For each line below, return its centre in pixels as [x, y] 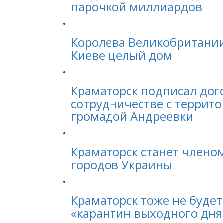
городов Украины [121, 165]
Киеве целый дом [121, 55]
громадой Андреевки [132, 116]
